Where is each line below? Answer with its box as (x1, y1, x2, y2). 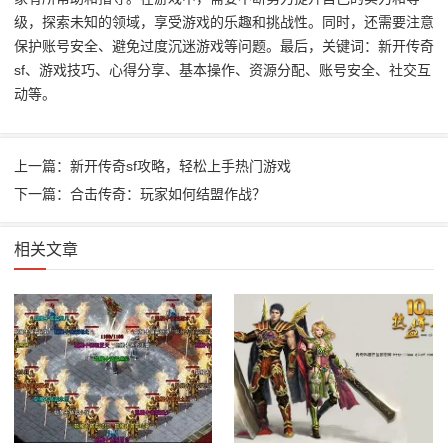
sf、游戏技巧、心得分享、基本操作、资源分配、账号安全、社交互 (14, 62, 431, 79)
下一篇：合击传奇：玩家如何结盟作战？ (14, 185, 266, 202)
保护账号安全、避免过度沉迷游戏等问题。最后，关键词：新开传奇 (14, 38, 434, 55)
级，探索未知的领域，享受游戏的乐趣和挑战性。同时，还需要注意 (14, 14, 434, 31)
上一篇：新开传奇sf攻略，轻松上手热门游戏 (14, 157, 291, 174)
